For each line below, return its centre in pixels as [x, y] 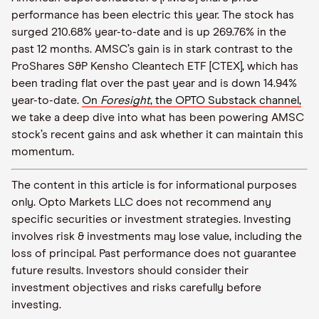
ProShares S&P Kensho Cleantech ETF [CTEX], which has [155, 66]
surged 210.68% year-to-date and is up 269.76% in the [149, 32]
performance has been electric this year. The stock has [153, 15]
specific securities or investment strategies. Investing [151, 219]
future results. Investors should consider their [130, 271]
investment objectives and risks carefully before [136, 288]
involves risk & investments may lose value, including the [157, 236]
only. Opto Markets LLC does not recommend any [141, 202]
